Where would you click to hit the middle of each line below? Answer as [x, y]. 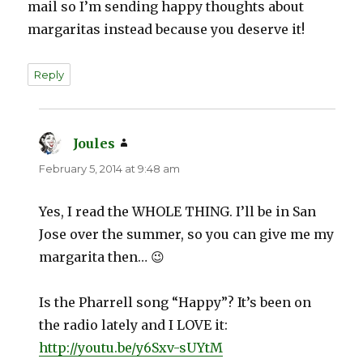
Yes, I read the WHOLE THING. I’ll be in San [178, 212]
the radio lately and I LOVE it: [134, 325]
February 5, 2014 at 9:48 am [110, 169]
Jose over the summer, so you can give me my [187, 235]
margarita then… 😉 [102, 257]
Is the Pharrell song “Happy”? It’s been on [175, 303]
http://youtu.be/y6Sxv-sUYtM [131, 348]
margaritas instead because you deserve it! [167, 30]
